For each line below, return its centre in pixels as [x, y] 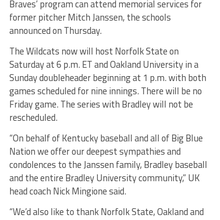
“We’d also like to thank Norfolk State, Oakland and [106, 212]
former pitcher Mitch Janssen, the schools [90, 17]
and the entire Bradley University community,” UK [104, 178]
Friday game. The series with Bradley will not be [101, 104]
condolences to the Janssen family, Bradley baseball [108, 165]
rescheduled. [33, 118]
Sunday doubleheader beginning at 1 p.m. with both [108, 78]
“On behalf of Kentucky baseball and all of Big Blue [106, 138]
